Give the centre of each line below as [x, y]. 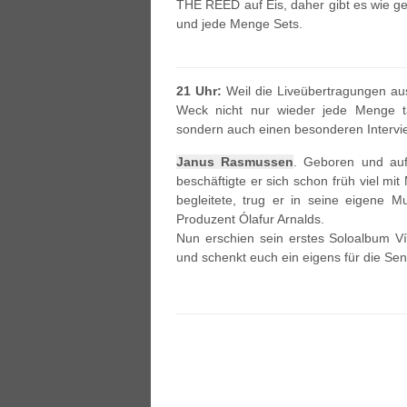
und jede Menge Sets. [239, 24]
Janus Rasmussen [235, 162]
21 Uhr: [199, 91]
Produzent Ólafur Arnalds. [250, 219]
